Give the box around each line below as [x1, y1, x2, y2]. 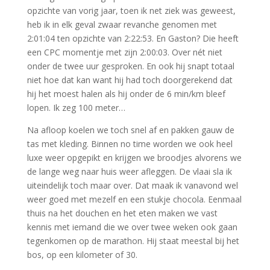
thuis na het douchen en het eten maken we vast [27, 207, 218, 219]
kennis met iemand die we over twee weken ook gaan [27, 221, 237, 233]
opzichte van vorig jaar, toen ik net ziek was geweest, [27, 5, 236, 16]
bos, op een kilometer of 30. [27, 249, 137, 260]
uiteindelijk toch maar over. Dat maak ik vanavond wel [27, 180, 238, 191]
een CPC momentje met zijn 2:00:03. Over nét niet [27, 46, 222, 58]
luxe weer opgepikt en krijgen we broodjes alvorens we [27, 152, 242, 163]
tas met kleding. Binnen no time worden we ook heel [27, 138, 233, 149]
